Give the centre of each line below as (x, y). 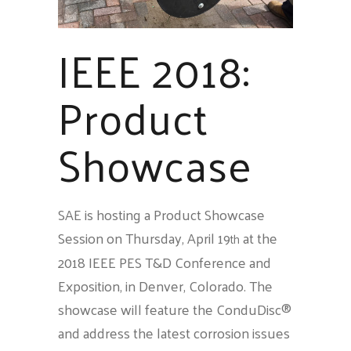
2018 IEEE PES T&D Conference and (165, 262)
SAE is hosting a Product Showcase (161, 214)
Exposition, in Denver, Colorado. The (165, 286)
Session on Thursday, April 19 (144, 238)
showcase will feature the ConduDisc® (175, 309)
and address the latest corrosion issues (174, 333)
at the (259, 238)
